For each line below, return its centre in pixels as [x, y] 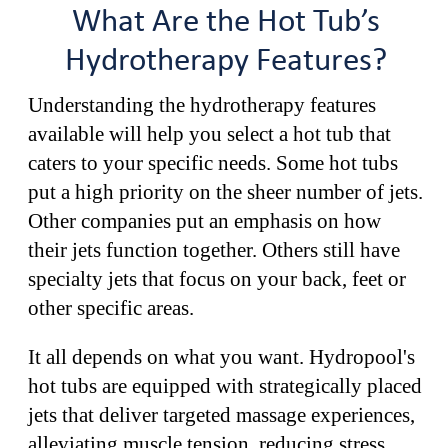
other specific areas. [113, 307]
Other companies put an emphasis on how [204, 220]
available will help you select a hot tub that [209, 133]
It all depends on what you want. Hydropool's [221, 356]
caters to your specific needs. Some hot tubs [213, 162]
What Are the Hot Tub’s [225, 22]
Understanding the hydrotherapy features [202, 104]
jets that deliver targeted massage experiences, [221, 414]
